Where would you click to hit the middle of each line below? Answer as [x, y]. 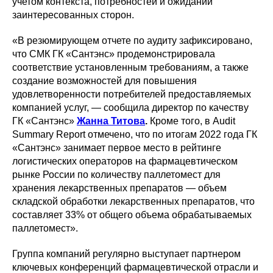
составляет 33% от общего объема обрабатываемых [132, 215]
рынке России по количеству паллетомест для [116, 175]
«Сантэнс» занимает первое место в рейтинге [117, 148]
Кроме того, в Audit [191, 121]
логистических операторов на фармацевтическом [125, 161]
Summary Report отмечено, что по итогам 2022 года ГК [135, 135]
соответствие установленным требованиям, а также [130, 68]
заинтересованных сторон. [73, 15]
